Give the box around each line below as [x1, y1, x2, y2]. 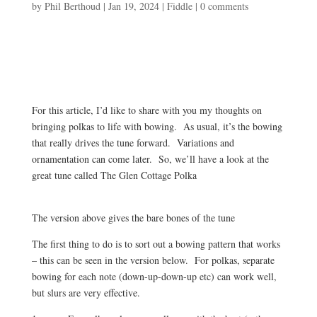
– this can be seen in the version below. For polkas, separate [31, 253, 275, 267]
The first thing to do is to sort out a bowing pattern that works [31, 237, 280, 250]
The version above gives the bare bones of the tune [31, 211, 235, 224]
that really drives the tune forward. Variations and [31, 136, 234, 149]
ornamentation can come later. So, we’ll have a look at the [31, 152, 269, 166]
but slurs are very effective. [31, 286, 140, 299]
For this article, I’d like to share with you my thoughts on [31, 103, 262, 117]
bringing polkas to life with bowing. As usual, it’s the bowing [31, 120, 282, 133]
